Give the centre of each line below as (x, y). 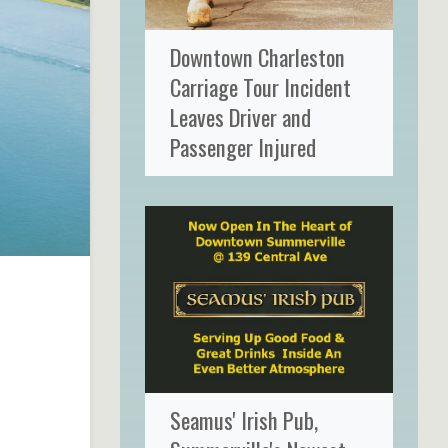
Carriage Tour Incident (260, 87)
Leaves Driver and (240, 117)
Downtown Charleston (257, 57)
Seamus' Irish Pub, (243, 420)
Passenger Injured (242, 147)
